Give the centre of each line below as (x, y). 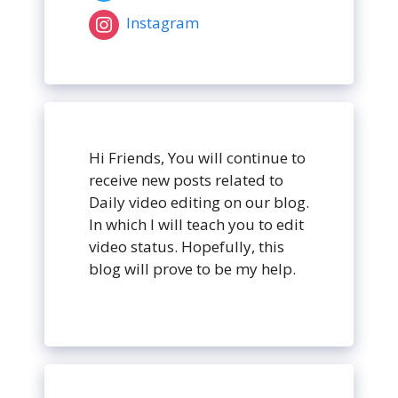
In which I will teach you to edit (196, 224)
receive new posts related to (186, 179)
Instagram (163, 23)
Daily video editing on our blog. (199, 202)
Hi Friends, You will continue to (197, 157)
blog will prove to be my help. (192, 268)
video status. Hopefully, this (187, 246)
